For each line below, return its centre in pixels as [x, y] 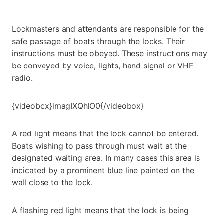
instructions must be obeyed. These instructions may [109, 53]
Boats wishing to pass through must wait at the [99, 145]
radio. [22, 77]
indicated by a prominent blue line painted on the [103, 170]
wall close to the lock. [52, 182]
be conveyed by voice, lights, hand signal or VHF [102, 65]
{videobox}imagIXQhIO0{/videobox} [78, 105]
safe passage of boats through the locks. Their [98, 41]
